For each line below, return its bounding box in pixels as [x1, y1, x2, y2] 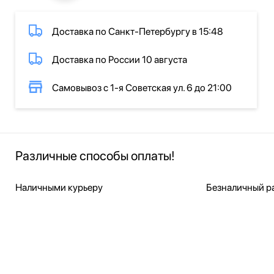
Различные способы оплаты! [15, 148, 175, 163]
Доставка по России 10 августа [52, 54, 187, 65]
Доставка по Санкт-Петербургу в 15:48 [52, 26, 223, 37]
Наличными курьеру [15, 182, 103, 193]
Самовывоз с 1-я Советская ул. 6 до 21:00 [52, 82, 232, 94]
